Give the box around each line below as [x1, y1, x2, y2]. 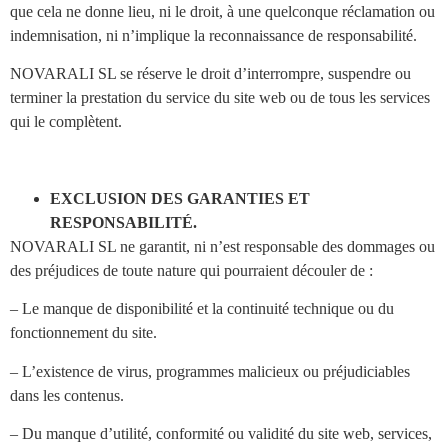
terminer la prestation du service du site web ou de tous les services [10, 89, 430, 107]
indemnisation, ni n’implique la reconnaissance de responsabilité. [10, 26, 417, 44]
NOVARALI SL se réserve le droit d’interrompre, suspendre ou [10, 65, 411, 83]
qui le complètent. [10, 113, 122, 131]
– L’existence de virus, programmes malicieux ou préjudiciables [10, 362, 410, 380]
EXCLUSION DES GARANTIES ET [50, 189, 310, 207]
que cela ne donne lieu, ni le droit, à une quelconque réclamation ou [10, 2, 435, 20]
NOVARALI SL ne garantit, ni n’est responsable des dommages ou [10, 237, 435, 255]
